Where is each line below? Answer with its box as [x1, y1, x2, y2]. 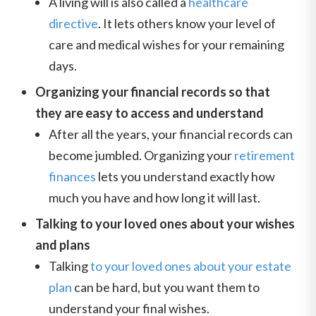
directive [49, 16, 98, 31]
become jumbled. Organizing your [49, 147, 232, 163]
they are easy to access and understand [35, 105, 264, 121]
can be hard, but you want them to [72, 279, 260, 295]
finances [49, 169, 96, 184]
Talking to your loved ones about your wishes [35, 216, 295, 231]
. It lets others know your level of [98, 16, 276, 31]
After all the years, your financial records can [49, 126, 293, 142]
